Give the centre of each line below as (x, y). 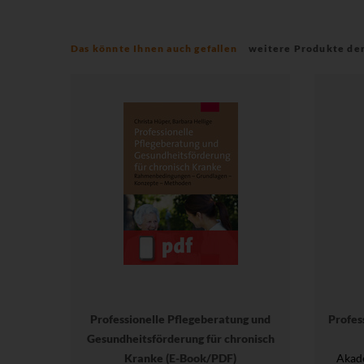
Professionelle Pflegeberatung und (180, 318)
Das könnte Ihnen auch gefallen (154, 48)
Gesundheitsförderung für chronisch (180, 338)
